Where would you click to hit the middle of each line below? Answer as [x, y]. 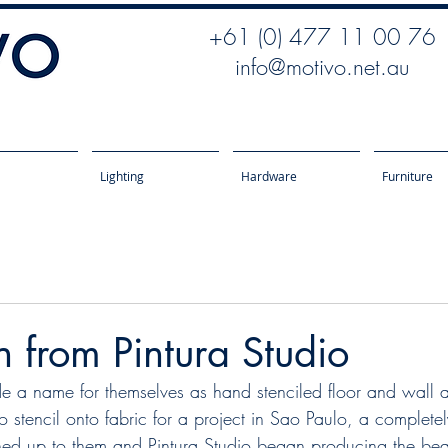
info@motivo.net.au [322, 67]
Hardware [269, 176]
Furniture [407, 176]
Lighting [122, 176]
